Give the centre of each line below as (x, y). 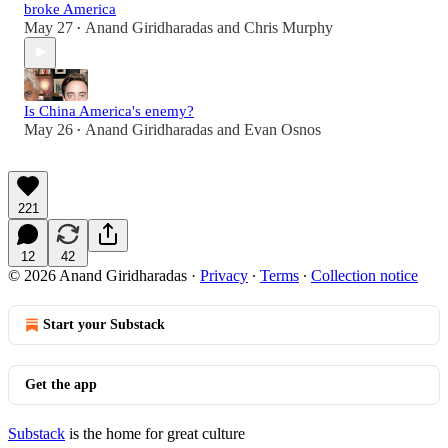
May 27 (48, 27)
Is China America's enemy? (109, 110)
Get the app (61, 384)
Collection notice (364, 275)
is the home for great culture (155, 433)
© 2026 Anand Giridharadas (97, 275)
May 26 (48, 129)
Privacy (224, 275)
